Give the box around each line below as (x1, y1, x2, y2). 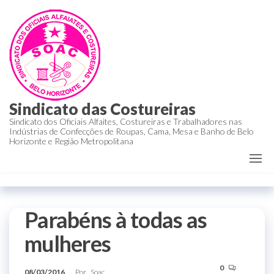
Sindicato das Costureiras (9, 99, 196, 119)
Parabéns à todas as (24, 206, 207, 233)
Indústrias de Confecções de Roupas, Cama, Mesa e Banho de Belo (9, 126, 254, 136)
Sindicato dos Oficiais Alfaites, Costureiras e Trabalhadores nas (9, 116, 242, 127)
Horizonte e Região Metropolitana (9, 136, 133, 146)
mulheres (24, 230, 111, 257)
